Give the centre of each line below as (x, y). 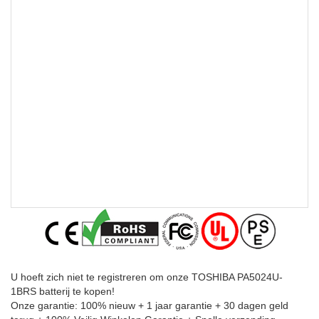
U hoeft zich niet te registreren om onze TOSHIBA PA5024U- (147, 277)
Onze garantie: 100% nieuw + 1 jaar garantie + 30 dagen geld (150, 305)
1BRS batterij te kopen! (63, 291)
